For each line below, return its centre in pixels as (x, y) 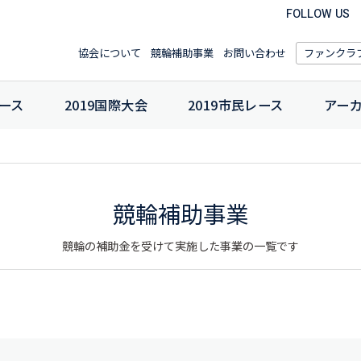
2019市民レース (236, 105)
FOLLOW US (318, 14)
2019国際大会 (106, 105)
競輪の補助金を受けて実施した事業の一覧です (180, 246)
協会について (110, 53)
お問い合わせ (255, 53)
